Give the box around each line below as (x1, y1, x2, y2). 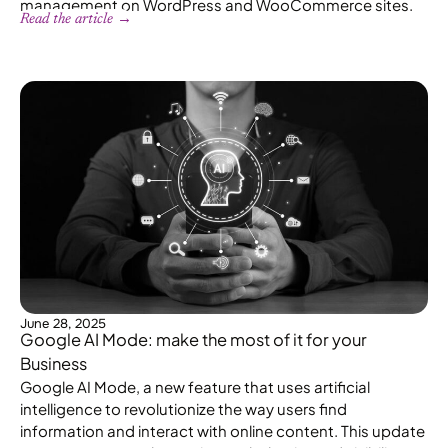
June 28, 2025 (20, 314, 106, 332)
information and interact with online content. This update (20, 420, 425, 440)
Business (20, 352, 87, 374)
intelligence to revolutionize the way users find (20, 398, 347, 418)
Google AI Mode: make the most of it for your (20, 328, 367, 350)
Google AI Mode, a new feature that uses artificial (20, 376, 370, 396)
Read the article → (20, 11, 132, 27)
